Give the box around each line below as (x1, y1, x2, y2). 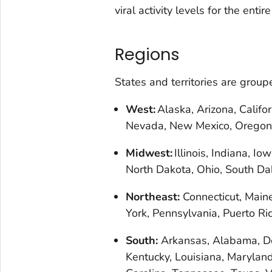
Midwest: (125, 145, 174, 160)
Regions (114, 43, 180, 66)
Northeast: (125, 189, 180, 204)
